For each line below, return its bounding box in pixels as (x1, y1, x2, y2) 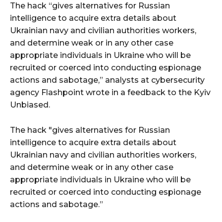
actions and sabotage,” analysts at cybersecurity (10, 75, 205, 85)
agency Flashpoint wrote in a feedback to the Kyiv (10, 88, 211, 98)
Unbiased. (10, 100, 50, 110)
